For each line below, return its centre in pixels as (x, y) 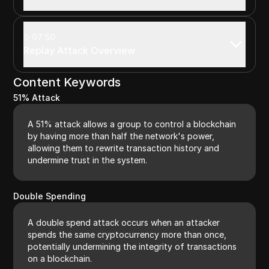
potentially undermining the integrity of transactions (132, 246)
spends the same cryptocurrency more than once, (127, 234)
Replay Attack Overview (80, 50)
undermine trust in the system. (88, 160)
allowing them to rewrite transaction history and (124, 148)
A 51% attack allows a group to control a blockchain (132, 124)
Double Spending (50, 196)
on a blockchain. (60, 258)
